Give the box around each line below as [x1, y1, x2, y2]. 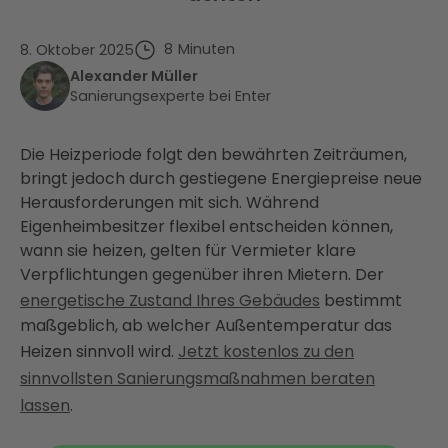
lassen [20, 393, 70, 417]
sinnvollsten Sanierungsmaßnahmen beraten [20, 366, 375, 390]
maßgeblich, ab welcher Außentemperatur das [20, 313, 392, 337]
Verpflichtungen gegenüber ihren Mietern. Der [20, 262, 384, 286]
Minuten [177, 38, 235, 59]
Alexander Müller [70, 65, 198, 86]
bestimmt [320, 288, 402, 312]
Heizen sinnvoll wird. [20, 339, 178, 363]
